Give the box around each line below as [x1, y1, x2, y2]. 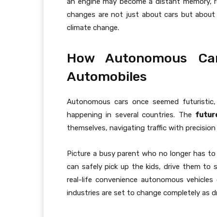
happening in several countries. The [67, 110, 196, 120]
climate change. [67, 23, 119, 32]
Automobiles [67, 69, 147, 85]
